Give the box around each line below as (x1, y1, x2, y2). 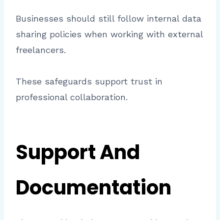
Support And (16, 138, 140, 166)
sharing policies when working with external (16, 28, 203, 39)
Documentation (16, 173, 171, 201)
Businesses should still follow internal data (16, 13, 201, 24)
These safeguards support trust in (16, 76, 163, 86)
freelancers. (16, 44, 66, 55)
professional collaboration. (16, 91, 128, 102)
